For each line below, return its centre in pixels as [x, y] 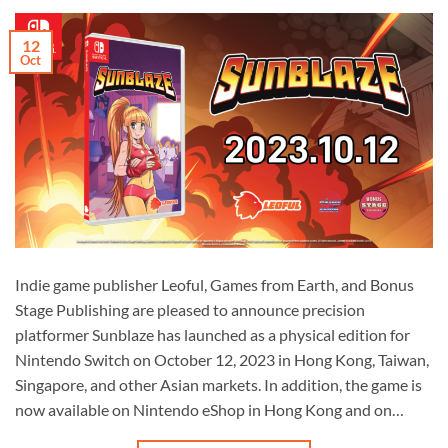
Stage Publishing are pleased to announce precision [190, 310]
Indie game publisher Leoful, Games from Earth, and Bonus [214, 285]
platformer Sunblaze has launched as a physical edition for [212, 335]
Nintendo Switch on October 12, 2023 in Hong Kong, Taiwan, [222, 360]
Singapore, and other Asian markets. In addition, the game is [218, 385]
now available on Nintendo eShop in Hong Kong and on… [209, 410]
